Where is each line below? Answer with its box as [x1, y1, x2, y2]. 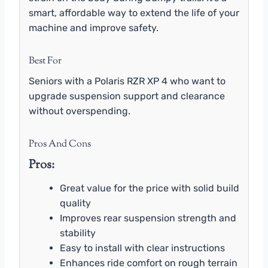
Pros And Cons [29, 137, 91, 151]
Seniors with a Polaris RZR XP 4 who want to [29, 75, 226, 87]
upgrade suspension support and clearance [29, 90, 225, 102]
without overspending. [29, 105, 130, 117]
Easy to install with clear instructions [60, 242, 225, 254]
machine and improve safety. [29, 22, 159, 33]
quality [60, 197, 91, 209]
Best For [29, 54, 62, 68]
